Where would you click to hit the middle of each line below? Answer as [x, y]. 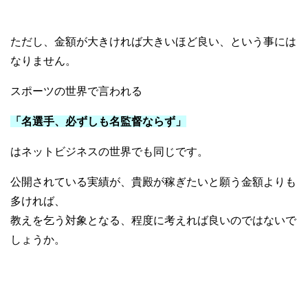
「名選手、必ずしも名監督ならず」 [98, 121]
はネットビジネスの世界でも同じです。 [109, 151]
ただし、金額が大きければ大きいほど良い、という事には [153, 41]
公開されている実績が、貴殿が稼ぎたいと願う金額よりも [153, 181]
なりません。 [43, 60]
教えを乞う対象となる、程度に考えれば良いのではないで [153, 220]
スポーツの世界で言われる [76, 91]
